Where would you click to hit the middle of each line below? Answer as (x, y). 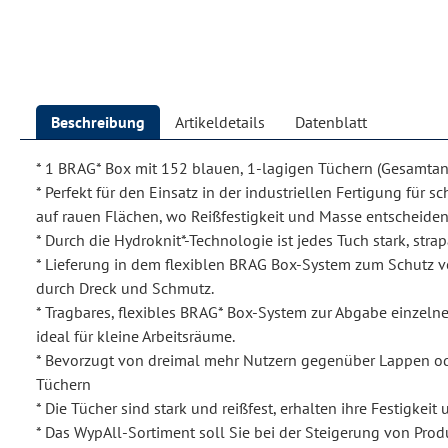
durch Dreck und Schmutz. (125, 288)
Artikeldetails (220, 122)
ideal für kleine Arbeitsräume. (135, 336)
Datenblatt (331, 122)
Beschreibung (98, 122)
